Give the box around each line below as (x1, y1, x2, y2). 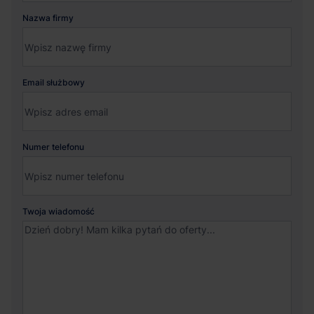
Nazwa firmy (22, 13, 74, 23)
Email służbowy (22, 77, 85, 88)
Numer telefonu (22, 142, 84, 152)
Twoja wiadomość (22, 206, 95, 217)
